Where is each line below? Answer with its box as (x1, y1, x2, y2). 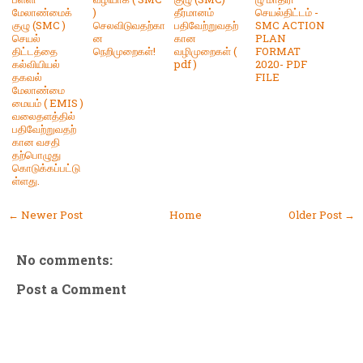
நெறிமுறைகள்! (93, 43, 156, 58)
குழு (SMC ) (12, 17, 66, 32)
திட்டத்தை (12, 43, 58, 58)
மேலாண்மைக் (12, 4, 72, 19)
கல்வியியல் (12, 56, 60, 71)
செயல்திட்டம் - (255, 4, 318, 19)
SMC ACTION (255, 17, 325, 32)
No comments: (16, 250, 113, 268)
